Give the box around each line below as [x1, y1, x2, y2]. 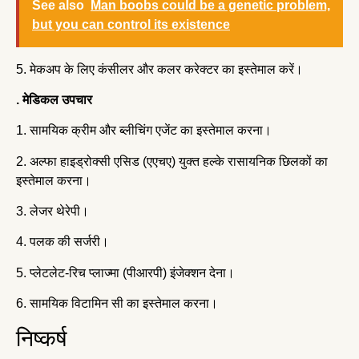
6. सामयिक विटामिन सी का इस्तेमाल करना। [16, 296, 221, 311]
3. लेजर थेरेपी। [16, 204, 92, 219]
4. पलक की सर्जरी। [16, 235, 112, 249]
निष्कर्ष [16, 325, 67, 351]
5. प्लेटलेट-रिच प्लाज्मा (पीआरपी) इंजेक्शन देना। [16, 265, 238, 280]
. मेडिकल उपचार [16, 92, 95, 107]
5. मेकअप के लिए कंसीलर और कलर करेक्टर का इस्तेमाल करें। [16, 62, 306, 76]
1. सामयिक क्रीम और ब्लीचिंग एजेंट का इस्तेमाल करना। [16, 123, 275, 138]
